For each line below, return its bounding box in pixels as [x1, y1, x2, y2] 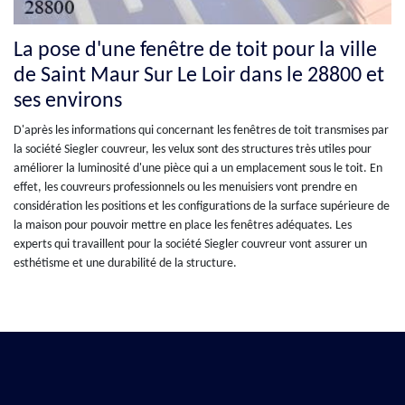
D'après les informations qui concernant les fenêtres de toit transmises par [14, 123, 389, 137]
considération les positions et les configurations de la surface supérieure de [14, 199, 390, 213]
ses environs [14, 89, 122, 112]
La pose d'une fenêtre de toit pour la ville [14, 39, 377, 61]
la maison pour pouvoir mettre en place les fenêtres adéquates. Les [14, 218, 352, 232]
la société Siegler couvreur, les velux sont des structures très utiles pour [14, 142, 372, 156]
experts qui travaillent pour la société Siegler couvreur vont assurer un [14, 237, 367, 251]
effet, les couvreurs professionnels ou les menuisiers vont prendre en [14, 180, 357, 194]
